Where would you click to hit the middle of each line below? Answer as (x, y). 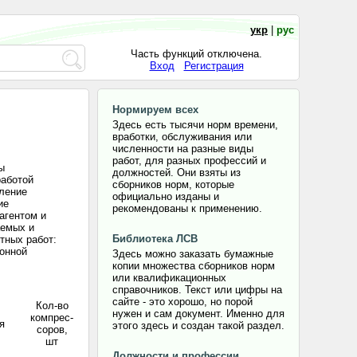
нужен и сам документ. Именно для (198, 314)
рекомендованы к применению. (187, 208)
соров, (52, 330)
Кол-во (52, 306)
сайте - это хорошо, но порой (182, 302)
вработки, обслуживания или (182, 137)
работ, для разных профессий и (189, 161)
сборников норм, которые (173, 184)
